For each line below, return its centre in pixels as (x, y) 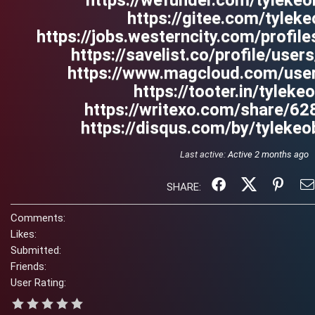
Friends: (28, 266)
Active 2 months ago (268, 154)
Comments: (38, 218)
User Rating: (38, 283)
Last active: (204, 154)
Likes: (24, 234)
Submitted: (36, 250)
